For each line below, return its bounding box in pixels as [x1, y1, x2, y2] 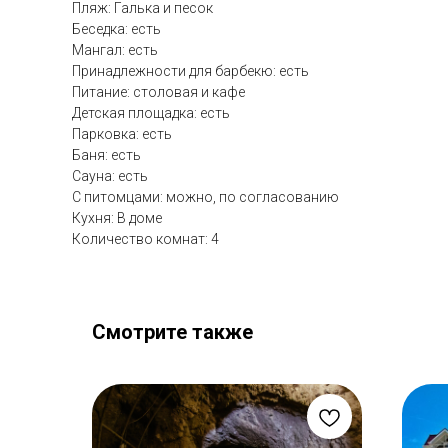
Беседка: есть [72, 21, 161, 38]
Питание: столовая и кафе [72, 84, 245, 101]
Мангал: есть [72, 42, 158, 59]
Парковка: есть [72, 126, 172, 143]
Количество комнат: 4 [72, 231, 219, 248]
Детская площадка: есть [72, 105, 230, 122]
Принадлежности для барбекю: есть [72, 63, 309, 80]
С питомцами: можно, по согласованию [72, 189, 339, 206]
